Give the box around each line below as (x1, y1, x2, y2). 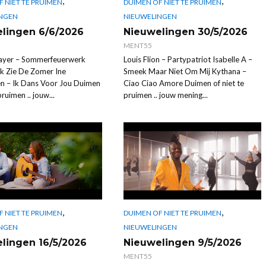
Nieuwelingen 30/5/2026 (123, 26, 248, 37)
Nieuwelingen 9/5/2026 (123, 237, 242, 249)
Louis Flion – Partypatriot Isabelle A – (123, 54, 252, 64)
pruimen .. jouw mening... (123, 90, 208, 100)
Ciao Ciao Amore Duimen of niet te (123, 78, 244, 88)
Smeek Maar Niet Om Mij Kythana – (123, 66, 246, 76)
